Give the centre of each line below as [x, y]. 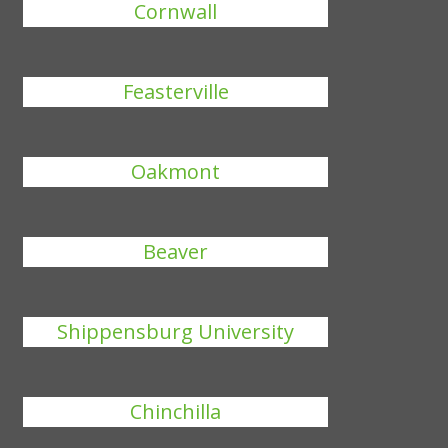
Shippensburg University [176, 331]
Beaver [176, 251]
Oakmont [176, 171]
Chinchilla [176, 411]
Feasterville [175, 91]
